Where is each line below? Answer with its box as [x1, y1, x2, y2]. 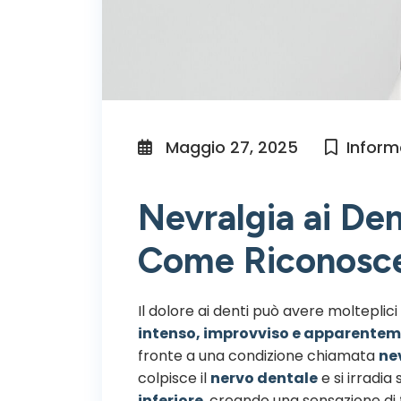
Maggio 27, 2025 [161, 135, 298, 158]
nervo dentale [210, 367, 318, 388]
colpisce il [138, 367, 210, 388]
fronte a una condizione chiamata [138, 345, 379, 366]
